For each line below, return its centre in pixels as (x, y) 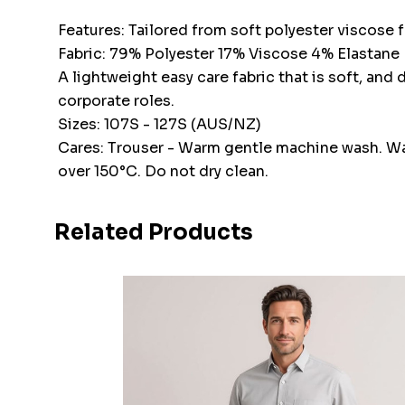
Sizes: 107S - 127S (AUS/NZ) (159, 125)
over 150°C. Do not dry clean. (163, 172)
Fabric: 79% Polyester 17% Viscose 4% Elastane (228, 54)
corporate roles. (116, 101)
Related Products (154, 233)
